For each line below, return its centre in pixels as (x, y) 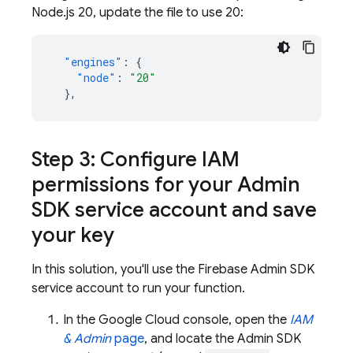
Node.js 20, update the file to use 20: (137, 13)
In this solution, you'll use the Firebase (141, 269)
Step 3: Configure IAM (136, 159)
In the (81, 320)
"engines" (93, 62)
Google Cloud (139, 320)
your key (73, 235)
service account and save (193, 210)
